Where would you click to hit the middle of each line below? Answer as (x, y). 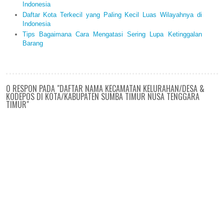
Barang (32, 43)
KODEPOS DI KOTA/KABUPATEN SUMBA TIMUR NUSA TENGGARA (103, 97)
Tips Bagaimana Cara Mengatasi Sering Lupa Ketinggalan (112, 34)
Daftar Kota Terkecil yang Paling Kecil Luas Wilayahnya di (112, 15)
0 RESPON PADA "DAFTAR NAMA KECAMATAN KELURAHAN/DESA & (105, 89)
